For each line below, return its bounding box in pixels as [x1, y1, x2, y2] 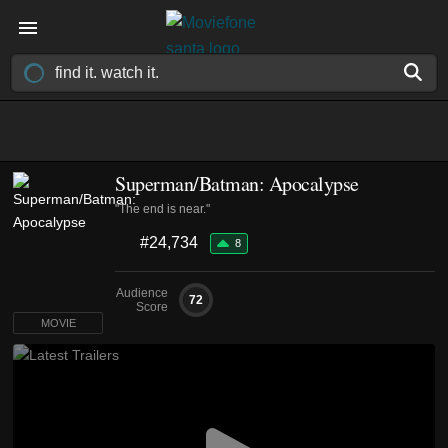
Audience [116, 286, 168, 300]
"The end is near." [115, 202, 210, 216]
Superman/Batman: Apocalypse [115, 170, 359, 197]
